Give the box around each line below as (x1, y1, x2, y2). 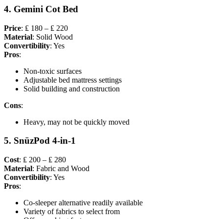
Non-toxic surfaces (23, 66, 82, 75)
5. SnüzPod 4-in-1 (4, 135, 76, 146)
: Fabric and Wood (32, 164, 89, 173)
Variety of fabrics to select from (23, 207, 120, 216)
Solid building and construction (23, 84, 120, 93)
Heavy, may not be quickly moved (23, 117, 130, 126)
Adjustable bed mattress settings (23, 75, 122, 84)
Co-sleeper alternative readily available (23, 198, 143, 207)
